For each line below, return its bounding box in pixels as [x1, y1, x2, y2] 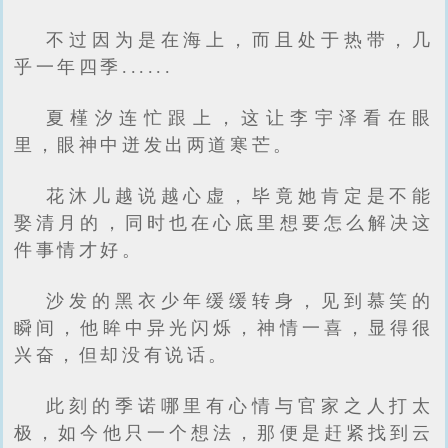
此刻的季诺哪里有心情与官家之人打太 [46, 396, 434, 416]
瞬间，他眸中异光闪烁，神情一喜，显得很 [14, 318, 434, 338]
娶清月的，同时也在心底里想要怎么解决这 [14, 213, 434, 233]
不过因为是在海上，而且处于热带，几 [46, 30, 434, 50]
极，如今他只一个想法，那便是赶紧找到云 [14, 423, 434, 443]
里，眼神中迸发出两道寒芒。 [14, 135, 295, 155]
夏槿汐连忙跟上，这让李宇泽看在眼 [46, 108, 434, 128]
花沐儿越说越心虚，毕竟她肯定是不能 [46, 186, 434, 206]
